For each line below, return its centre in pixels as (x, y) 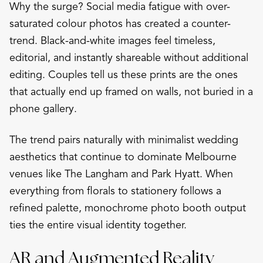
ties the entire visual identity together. (98, 225)
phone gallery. (43, 108)
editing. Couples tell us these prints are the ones (124, 74)
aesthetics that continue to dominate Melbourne (123, 156)
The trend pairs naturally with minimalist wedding (124, 139)
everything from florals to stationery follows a (115, 190)
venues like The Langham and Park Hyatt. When (121, 173)
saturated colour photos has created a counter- (120, 23)
